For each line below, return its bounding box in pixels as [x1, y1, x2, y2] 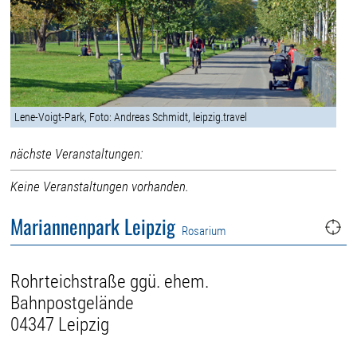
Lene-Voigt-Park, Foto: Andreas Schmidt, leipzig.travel [14, 110, 248, 124]
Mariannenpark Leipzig [10, 211, 176, 241]
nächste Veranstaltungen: [10, 145, 143, 162]
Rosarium [179, 224, 226, 239]
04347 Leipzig [10, 313, 110, 335]
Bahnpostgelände [10, 292, 135, 314]
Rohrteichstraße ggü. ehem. [10, 270, 210, 292]
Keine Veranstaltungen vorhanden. [10, 178, 190, 194]
